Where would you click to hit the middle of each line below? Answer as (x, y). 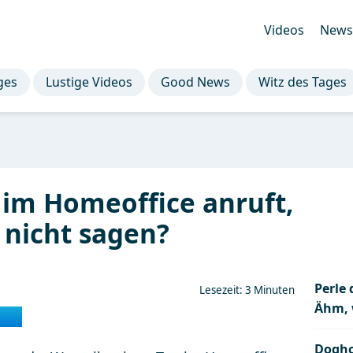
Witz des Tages (302, 82)
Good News (196, 82)
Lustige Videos (89, 82)
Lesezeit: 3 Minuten (247, 290)
